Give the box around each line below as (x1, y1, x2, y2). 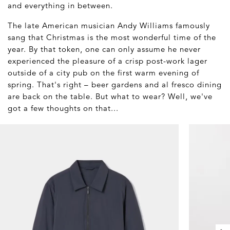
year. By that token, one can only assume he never (8, 44, 201, 54)
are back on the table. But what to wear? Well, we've (8, 91, 213, 101)
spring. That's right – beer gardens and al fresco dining (8, 79, 222, 89)
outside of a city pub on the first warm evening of (8, 67, 199, 78)
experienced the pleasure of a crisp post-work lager (8, 55, 207, 66)
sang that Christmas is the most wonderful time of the (8, 32, 216, 42)
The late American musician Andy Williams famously (8, 20, 210, 30)
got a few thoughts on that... (8, 103, 119, 113)
